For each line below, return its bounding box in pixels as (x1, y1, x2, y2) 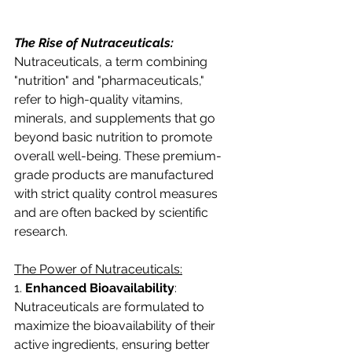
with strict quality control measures (14, 186, 221, 201)
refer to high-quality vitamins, (14, 92, 186, 107)
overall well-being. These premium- (14, 148, 222, 163)
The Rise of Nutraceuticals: (14, 35, 174, 50)
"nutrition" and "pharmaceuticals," (14, 73, 207, 88)
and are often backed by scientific (14, 205, 211, 220)
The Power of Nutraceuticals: (14, 262, 182, 277)
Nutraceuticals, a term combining (14, 54, 211, 69)
